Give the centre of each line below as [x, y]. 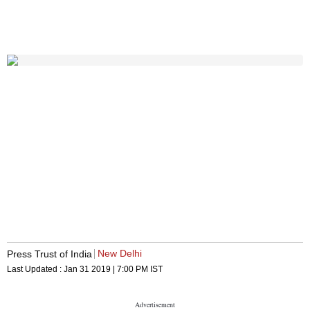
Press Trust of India [49, 254]
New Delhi [120, 254]
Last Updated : [35, 270]
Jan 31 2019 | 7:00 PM [106, 270]
